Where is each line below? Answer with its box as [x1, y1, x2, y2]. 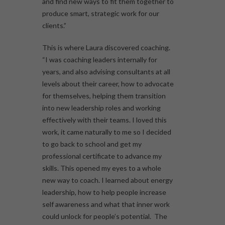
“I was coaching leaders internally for [42, 55, 157, 64]
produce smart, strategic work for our [42, 9, 159, 18]
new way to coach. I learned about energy [42, 176, 173, 185]
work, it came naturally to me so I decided [42, 128, 171, 137]
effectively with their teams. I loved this [42, 116, 167, 125]
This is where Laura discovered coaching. [42, 43, 170, 52]
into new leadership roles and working [42, 103, 161, 113]
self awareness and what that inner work [42, 200, 170, 209]
